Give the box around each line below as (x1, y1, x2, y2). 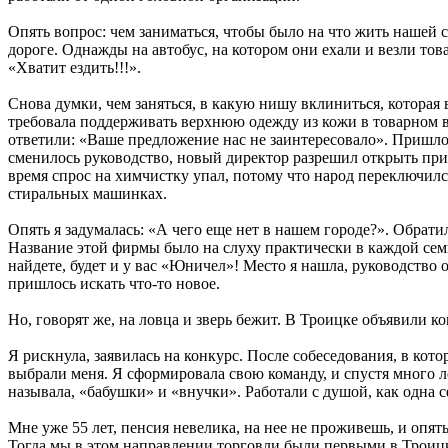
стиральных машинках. (8, 184, 167, 202)
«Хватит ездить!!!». (8, 58, 141, 76)
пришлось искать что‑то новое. (8, 274, 220, 292)
